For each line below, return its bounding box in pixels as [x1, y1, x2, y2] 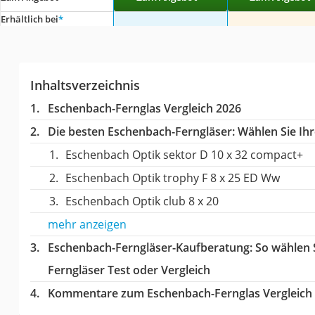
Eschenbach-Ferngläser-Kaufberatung [47, 239, 250, 255]
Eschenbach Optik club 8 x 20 [65, 193, 219, 209]
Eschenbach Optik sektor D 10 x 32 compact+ [65, 146, 303, 162]
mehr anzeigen [47, 216, 127, 232]
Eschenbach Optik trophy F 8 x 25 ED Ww [65, 169, 280, 186]
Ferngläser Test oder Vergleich [47, 262, 210, 278]
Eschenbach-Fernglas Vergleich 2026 [47, 100, 241, 116]
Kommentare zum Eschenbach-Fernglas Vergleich [47, 285, 312, 301]
